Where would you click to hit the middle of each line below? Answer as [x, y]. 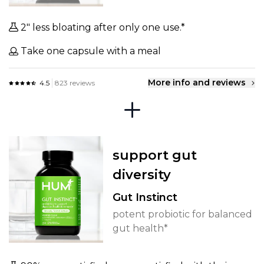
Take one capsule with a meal [90, 51]
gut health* [140, 229]
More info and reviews [197, 83]
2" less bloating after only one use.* [102, 28]
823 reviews [75, 82]
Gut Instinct [145, 197]
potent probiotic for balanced [182, 214]
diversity [142, 175]
